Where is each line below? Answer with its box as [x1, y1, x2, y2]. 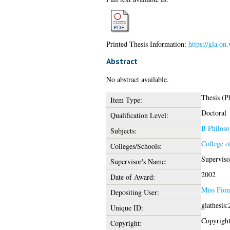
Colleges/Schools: [110, 141, 162, 151]
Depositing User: [110, 187, 159, 197]
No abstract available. [106, 74, 169, 84]
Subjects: [110, 125, 137, 136]
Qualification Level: [110, 110, 168, 120]
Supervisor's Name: [110, 156, 167, 166]
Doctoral [201, 107, 226, 118]
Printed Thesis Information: [106, 39, 188, 49]
